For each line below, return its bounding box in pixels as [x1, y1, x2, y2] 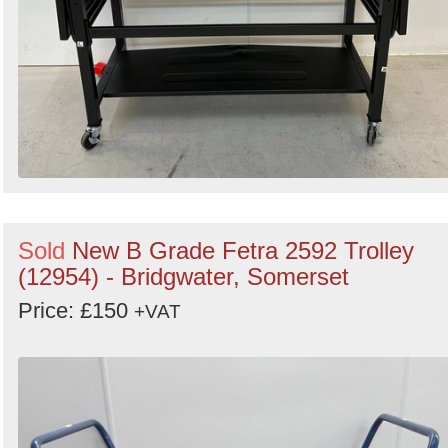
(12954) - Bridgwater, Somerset [18, 262, 349, 290]
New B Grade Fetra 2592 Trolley [72, 236, 414, 264]
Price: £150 [18, 297, 134, 323]
